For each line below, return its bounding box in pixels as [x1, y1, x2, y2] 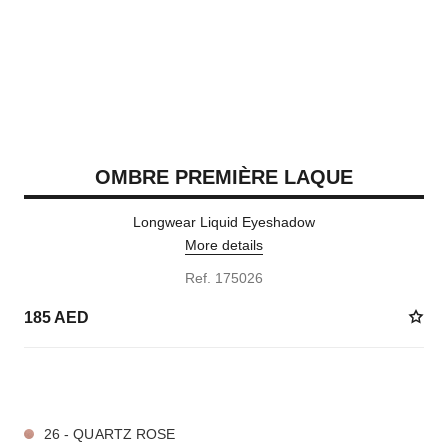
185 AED [23, 308, 89, 326]
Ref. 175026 [185, 270, 263, 286]
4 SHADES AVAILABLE [23, 377, 155, 391]
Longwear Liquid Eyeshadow [133, 214, 315, 230]
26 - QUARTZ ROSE [43, 426, 176, 442]
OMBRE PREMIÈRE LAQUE [95, 166, 353, 188]
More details [185, 237, 263, 253]
